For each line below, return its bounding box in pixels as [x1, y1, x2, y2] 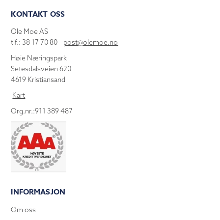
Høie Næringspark [11, 54, 67, 63]
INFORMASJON [11, 186, 66, 197]
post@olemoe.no [63, 38, 118, 47]
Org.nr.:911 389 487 [11, 107, 73, 116]
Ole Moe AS [11, 27, 49, 36]
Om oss [11, 205, 36, 214]
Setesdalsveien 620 [11, 64, 72, 74]
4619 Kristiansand [11, 75, 66, 84]
